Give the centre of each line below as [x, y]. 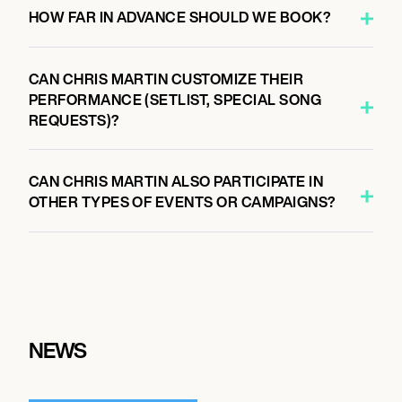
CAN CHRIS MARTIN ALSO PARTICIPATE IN [175, 181]
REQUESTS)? [74, 120]
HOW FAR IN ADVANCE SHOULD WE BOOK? [180, 17]
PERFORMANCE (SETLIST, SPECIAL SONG [175, 99]
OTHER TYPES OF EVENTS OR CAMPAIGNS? [182, 202]
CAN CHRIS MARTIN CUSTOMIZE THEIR [166, 79]
